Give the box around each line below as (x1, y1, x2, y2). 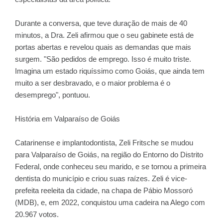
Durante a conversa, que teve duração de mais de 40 (15, 19, 187, 27)
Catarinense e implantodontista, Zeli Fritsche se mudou (15, 138, 193, 147)
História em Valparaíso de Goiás (15, 114, 120, 123)
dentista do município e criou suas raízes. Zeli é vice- (15, 174, 187, 183)
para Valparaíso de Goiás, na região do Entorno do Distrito (15, 150, 203, 159)
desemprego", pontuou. (15, 91, 90, 99)
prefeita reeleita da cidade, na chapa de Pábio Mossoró (15, 186, 193, 195)
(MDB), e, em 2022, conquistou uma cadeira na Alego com (15, 198, 205, 207)
